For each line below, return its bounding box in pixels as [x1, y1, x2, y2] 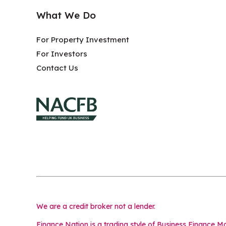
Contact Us [36, 63, 78, 73]
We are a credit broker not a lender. [36, 202, 155, 211]
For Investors [36, 48, 87, 59]
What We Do [36, 9, 96, 21]
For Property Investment [36, 34, 129, 44]
